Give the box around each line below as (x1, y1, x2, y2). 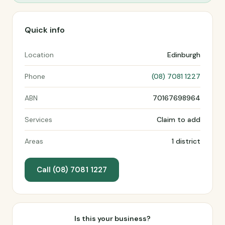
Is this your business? (74, 214, 151, 223)
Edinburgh (167, 50, 200, 59)
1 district (172, 137, 200, 146)
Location (25, 50, 54, 59)
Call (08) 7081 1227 (37, 165, 107, 175)
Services (25, 115, 52, 124)
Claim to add (157, 115, 200, 124)
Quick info (25, 25, 65, 35)
